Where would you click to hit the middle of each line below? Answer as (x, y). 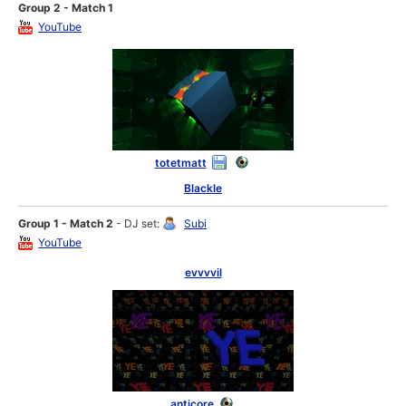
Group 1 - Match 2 (66, 224)
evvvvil (203, 273)
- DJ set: (138, 224)
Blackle (203, 188)
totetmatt (180, 163)
